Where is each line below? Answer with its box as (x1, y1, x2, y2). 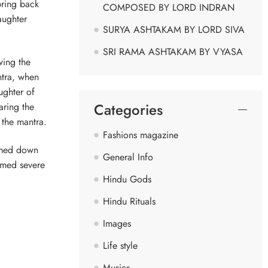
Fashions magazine (103, 127, 178, 142)
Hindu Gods (103, 172, 151, 186)
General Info (103, 150, 153, 164)
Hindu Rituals (103, 194, 156, 208)
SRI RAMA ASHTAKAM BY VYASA (103, 44, 243, 59)
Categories (94, 99, 163, 120)
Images (103, 216, 131, 230)
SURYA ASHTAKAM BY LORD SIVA (103, 22, 245, 36)
